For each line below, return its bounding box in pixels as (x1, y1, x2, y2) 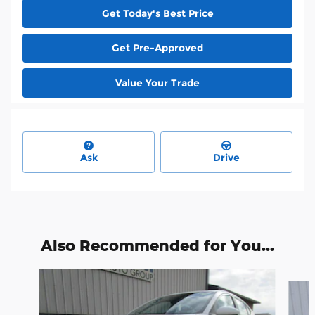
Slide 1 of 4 (5, 269, 56, 281)
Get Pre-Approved (112, 41, 203, 55)
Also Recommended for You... (41, 236, 274, 255)
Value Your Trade (115, 76, 200, 89)
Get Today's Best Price (101, 6, 214, 20)
